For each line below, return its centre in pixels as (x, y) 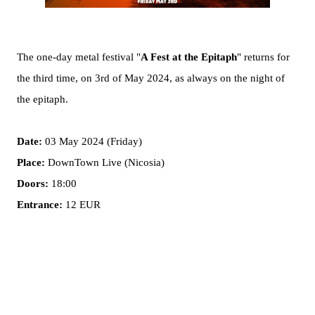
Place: (31, 162)
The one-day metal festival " (79, 57)
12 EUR (82, 205)
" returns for (263, 57)
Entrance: (40, 205)
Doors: (33, 184)
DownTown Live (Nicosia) (105, 162)
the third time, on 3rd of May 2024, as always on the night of (151, 78)
